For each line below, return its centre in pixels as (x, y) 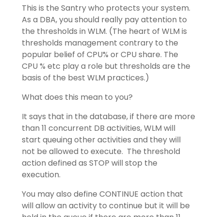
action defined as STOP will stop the (89, 163)
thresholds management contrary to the (100, 43)
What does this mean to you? (77, 97)
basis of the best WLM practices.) (85, 78)
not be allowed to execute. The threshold (101, 151)
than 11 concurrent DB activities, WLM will (98, 128)
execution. (41, 175)
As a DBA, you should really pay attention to (104, 20)
